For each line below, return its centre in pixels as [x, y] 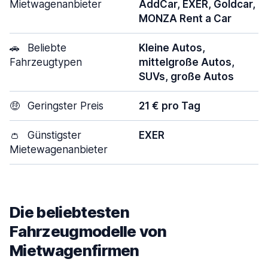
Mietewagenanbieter [59, 150]
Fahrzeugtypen [46, 62]
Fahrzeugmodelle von [88, 231]
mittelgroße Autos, [187, 62]
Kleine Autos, [172, 48]
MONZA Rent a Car [185, 19]
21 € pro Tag [170, 106]
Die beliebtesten [70, 212]
